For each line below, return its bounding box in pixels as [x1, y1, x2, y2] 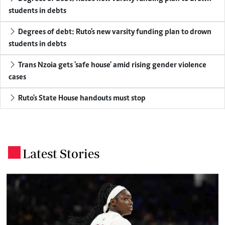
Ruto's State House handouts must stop [17, 94, 146, 102]
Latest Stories [23, 146, 99, 161]
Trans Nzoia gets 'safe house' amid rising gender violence [17, 61, 206, 69]
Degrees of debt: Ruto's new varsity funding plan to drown [17, 28, 211, 36]
